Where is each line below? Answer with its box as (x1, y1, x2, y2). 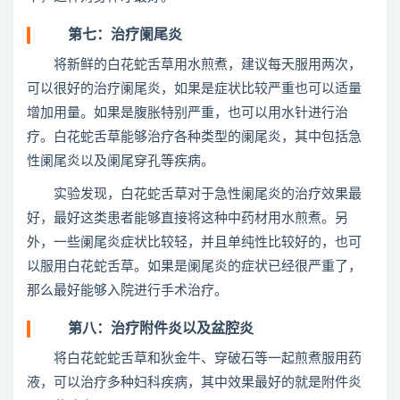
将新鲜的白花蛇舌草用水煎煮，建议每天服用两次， (27, 58, 362, 71)
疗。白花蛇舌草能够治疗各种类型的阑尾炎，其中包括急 (27, 130, 362, 144)
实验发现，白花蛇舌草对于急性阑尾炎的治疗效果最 (27, 187, 362, 201)
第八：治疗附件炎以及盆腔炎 (39, 321, 254, 336)
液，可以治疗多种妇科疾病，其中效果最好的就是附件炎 (27, 376, 362, 389)
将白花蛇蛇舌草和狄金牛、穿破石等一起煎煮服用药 (27, 352, 362, 365)
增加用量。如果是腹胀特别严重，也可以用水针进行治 (27, 106, 348, 120)
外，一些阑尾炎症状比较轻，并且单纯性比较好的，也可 (27, 236, 362, 249)
